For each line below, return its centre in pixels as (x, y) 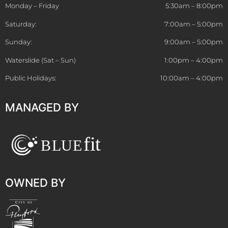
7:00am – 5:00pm (193, 24)
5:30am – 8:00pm (194, 6)
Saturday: (21, 24)
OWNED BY (35, 182)
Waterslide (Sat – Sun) (40, 60)
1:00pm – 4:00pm (193, 60)
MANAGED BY (42, 108)
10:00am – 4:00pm (191, 78)
